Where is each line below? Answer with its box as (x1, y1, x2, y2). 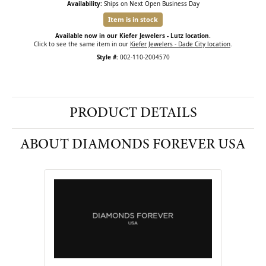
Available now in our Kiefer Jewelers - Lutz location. (55, 31, 211, 40)
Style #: (96, 53, 118, 61)
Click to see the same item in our (34, 40, 130, 48)
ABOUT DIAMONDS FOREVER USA (21, 134, 245, 154)
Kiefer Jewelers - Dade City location (130, 40, 230, 48)
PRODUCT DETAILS (69, 103, 197, 122)
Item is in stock (108, 15, 158, 24)
